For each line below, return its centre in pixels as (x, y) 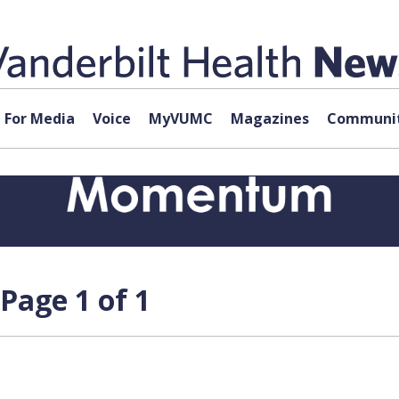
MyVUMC (180, 118)
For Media (39, 118)
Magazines (269, 118)
